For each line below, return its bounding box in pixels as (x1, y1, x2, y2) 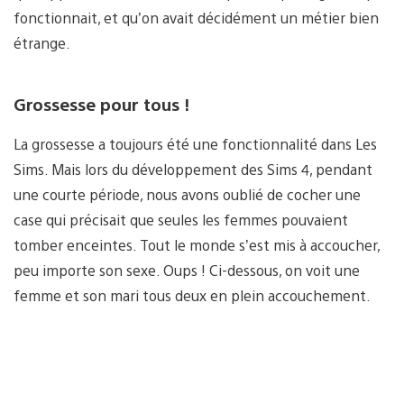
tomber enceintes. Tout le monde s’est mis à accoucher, (14, 235, 380, 255)
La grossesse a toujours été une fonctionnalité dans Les (14, 134, 377, 154)
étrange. (14, 32, 70, 52)
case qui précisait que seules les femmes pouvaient (14, 210, 348, 230)
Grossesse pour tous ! (14, 92, 189, 115)
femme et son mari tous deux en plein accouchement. (14, 286, 371, 306)
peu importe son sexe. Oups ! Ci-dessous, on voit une (14, 261, 360, 280)
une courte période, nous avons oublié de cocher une (14, 185, 361, 205)
